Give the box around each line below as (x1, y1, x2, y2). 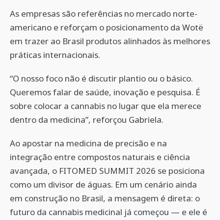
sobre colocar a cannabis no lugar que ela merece (10, 100, 201, 111)
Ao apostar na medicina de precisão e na (10, 137, 167, 149)
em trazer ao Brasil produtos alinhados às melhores (10, 35, 210, 47)
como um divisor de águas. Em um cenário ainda (10, 179, 197, 190)
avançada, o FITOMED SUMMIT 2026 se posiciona (10, 165, 205, 176)
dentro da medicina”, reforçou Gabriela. (10, 114, 164, 125)
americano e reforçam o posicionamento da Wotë (10, 22, 203, 33)
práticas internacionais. (10, 49, 100, 60)
